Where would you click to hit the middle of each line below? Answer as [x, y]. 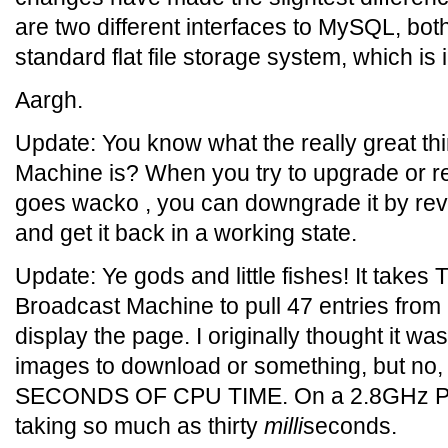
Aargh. [49, 100]
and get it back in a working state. [186, 233]
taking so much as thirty [139, 426]
